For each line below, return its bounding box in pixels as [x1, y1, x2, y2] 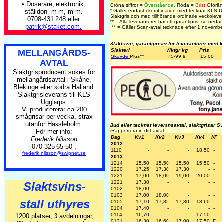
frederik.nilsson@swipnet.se [22, 150, 86, 156]
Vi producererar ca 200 [21, 106, 87, 113]
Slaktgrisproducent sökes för [13, 68, 95, 76]
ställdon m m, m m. [24, 8, 83, 16]
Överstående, [144, 2, 175, 8]
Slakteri [111, 47, 130, 53]
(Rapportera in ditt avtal [110, 128, 164, 133]
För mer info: [36, 128, 72, 135]
